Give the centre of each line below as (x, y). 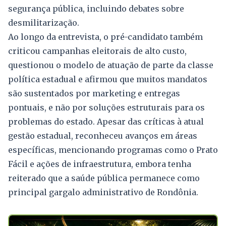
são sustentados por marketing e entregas (94, 93)
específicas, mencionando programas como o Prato (113, 150)
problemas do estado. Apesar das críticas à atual (106, 121)
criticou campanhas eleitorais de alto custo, (97, 51)
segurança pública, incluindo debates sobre (96, 8)
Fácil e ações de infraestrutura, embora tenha (100, 164)
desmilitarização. (44, 22)
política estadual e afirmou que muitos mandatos (108, 79)
